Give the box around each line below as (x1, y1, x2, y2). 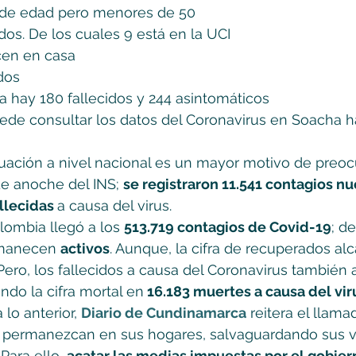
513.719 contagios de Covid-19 (124, 219, 331, 235)
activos (60, 240, 110, 257)
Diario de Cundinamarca (81, 304, 246, 321)
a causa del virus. (57, 197, 172, 214)
